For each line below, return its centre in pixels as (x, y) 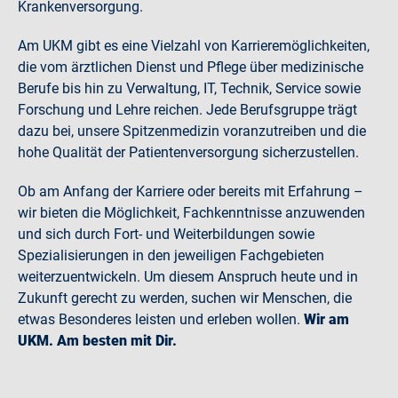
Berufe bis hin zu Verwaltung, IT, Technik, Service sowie (189, 88)
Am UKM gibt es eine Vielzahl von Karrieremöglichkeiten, (194, 45)
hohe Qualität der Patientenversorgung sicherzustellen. (188, 152)
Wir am (326, 319)
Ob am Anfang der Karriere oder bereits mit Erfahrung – (191, 191)
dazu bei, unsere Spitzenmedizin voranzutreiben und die (192, 131)
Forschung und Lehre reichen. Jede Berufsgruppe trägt (187, 109)
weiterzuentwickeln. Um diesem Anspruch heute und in (188, 276)
